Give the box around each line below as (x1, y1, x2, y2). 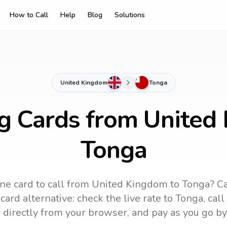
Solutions (115, 10, 145, 20)
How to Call (10, 10, 48, 20)
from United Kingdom (64, 177, 168, 191)
